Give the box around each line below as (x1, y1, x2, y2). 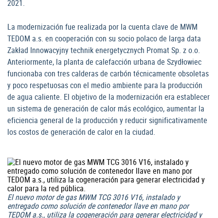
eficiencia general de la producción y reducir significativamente (7, 115, 207, 126)
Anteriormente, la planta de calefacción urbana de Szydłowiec (7, 56, 201, 68)
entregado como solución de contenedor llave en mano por (7, 200, 189, 212)
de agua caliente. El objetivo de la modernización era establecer (7, 91, 210, 103)
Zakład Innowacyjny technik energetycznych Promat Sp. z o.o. (7, 45, 200, 56)
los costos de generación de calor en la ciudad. (7, 127, 155, 138)
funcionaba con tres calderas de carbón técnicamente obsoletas (7, 68, 209, 79)
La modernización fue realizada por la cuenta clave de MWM (7, 21, 198, 33)
